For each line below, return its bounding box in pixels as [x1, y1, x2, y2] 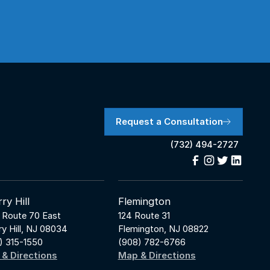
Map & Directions [118, 250, 196, 262]
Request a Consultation [116, 116, 224, 127]
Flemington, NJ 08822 [118, 224, 209, 235]
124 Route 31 [118, 210, 170, 222]
